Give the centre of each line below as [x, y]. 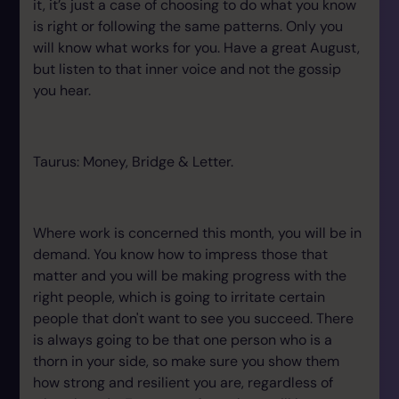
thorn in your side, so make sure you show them [186, 361]
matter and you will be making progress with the [190, 276]
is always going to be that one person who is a [183, 340]
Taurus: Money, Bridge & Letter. [133, 162]
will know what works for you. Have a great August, [196, 48]
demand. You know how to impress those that [180, 254]
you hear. [62, 90]
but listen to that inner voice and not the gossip [187, 69]
